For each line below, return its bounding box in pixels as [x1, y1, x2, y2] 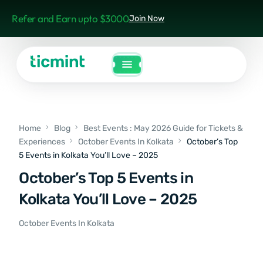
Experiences [19, 137, 66, 147]
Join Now [129, 14, 164, 23]
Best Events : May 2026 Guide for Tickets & [83, 123, 244, 133]
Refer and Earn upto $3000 [12, 12, 129, 25]
